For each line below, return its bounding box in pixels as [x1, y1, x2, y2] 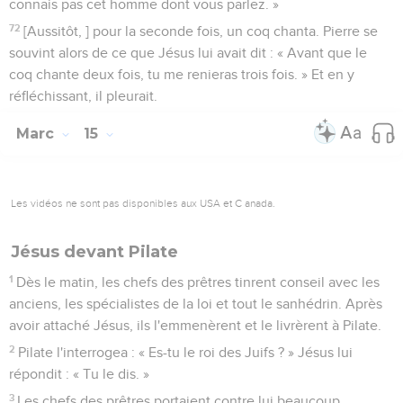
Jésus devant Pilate [11, 241, 178, 262]
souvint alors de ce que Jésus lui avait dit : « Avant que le [9, 45, 367, 60]
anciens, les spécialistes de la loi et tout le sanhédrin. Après [9, 296, 382, 311]
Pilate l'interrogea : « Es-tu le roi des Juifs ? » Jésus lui [18, 345, 354, 360]
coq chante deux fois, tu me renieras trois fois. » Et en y [9, 67, 354, 82]
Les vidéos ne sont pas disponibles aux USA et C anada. [11, 196, 275, 210]
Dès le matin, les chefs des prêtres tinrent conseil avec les [16, 274, 381, 290]
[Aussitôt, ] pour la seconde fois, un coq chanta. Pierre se [23, 23, 379, 39]
